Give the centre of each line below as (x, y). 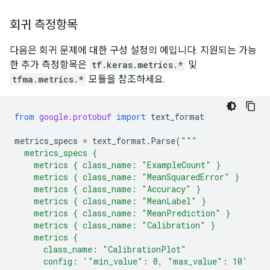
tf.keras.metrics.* (137, 65)
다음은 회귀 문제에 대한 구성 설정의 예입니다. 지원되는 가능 (133, 50)
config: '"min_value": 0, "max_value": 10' (131, 261)
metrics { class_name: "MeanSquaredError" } (127, 177)
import (131, 117)
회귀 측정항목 (44, 25)
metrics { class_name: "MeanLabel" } (110, 201)
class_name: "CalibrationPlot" (100, 249)
